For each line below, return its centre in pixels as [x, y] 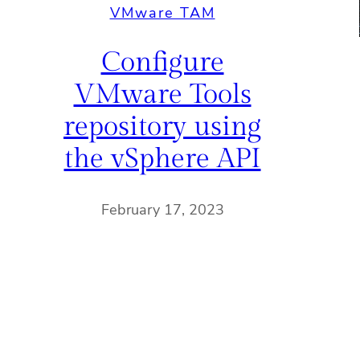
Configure [162, 63]
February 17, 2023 [162, 209]
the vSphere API [162, 160]
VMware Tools [162, 95]
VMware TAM [162, 13]
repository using [162, 127]
